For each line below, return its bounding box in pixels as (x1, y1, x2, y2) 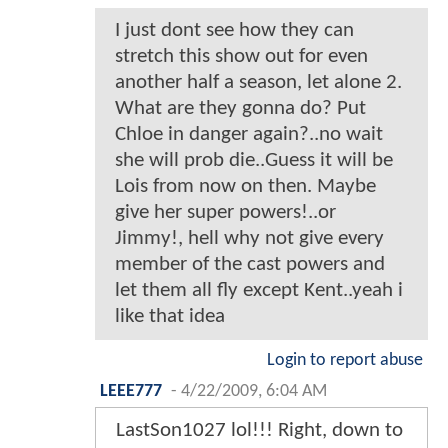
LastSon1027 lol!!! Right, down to (116, 419, 403, 441)
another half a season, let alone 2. (115, 71, 402, 93)
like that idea (115, 305, 225, 327)
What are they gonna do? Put (115, 97, 366, 119)
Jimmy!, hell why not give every (115, 227, 384, 249)
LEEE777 (100, 382, 162, 400)
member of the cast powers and (115, 253, 385, 275)
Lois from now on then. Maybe (115, 175, 376, 197)
